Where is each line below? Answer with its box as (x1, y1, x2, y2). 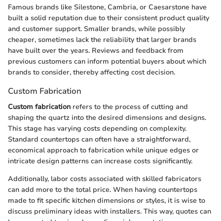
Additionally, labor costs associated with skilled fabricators (8, 174, 201, 184)
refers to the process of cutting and (71, 102, 188, 111)
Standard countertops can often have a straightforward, (8, 134, 190, 144)
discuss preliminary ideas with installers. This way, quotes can (8, 206, 211, 216)
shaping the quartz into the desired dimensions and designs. (8, 112, 206, 122)
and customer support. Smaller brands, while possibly (8, 24, 185, 34)
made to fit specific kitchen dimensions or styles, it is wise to (8, 195, 205, 205)
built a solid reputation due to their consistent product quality (8, 13, 209, 23)
